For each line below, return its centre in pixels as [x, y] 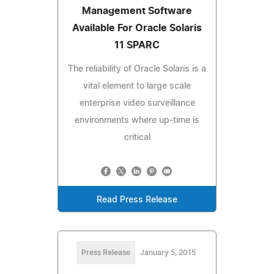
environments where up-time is [137, 120]
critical [137, 137]
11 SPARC [137, 45]
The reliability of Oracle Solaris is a [137, 69]
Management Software [137, 11]
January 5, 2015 [168, 252]
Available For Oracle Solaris [137, 28]
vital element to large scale [137, 86]
